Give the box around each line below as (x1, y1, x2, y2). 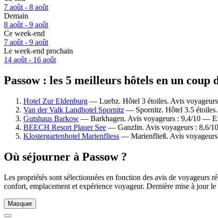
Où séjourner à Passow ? (4, 150, 127, 163)
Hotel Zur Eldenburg (23, 96, 88, 105)
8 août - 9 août (4, 20, 48, 29)
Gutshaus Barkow (23, 114, 79, 123)
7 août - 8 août (4, 3, 48, 12)
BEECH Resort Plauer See (23, 123, 106, 131)
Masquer (8, 200, 32, 207)
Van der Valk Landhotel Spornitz (23, 105, 124, 114)
